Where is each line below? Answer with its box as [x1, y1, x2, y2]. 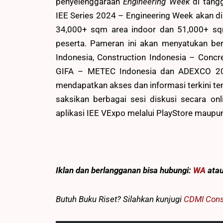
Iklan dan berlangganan [56, 165, 143, 176]
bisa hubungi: [143, 165, 193, 176]
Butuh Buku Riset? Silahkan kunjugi [56, 194, 184, 205]
